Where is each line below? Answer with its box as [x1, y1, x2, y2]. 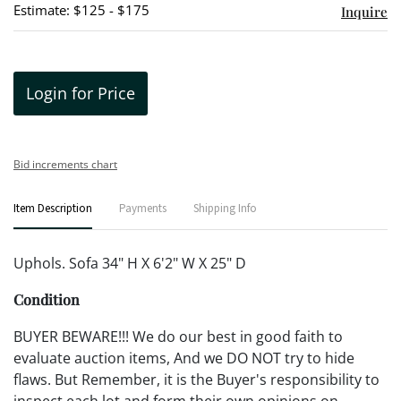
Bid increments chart [13, 157, 117, 172]
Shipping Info [193, 200, 257, 217]
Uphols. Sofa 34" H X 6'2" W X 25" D [13, 253, 246, 273]
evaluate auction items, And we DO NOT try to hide [13, 348, 354, 368]
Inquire [340, 3, 388, 21]
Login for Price [26, 82, 135, 104]
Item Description [13, 200, 92, 217]
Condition [13, 290, 80, 309]
